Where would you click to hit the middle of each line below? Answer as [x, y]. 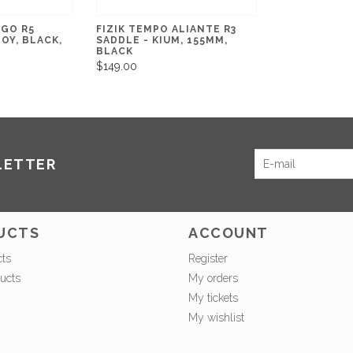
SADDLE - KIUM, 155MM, [162, 40]
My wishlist [216, 318]
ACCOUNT [229, 233]
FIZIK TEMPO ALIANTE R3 [166, 29]
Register [208, 259]
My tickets [213, 298]
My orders [213, 279]
